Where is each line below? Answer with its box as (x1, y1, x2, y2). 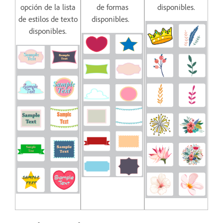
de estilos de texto (18, 14, 78, 24)
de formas (97, 2, 128, 12)
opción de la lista (20, 2, 76, 12)
